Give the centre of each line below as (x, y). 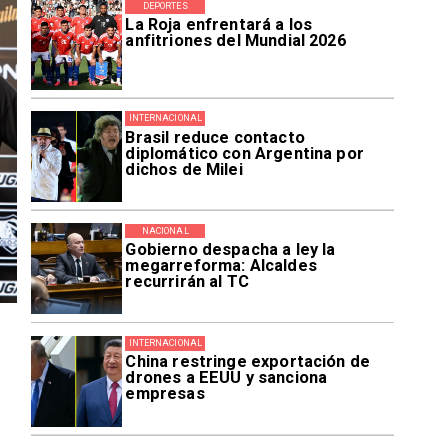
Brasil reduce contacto (215, 137)
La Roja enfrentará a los (219, 25)
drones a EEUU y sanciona (226, 378)
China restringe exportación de (248, 362)
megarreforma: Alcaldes (221, 265)
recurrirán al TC (187, 281)
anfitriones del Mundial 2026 (235, 41)
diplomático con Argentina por (244, 153)
